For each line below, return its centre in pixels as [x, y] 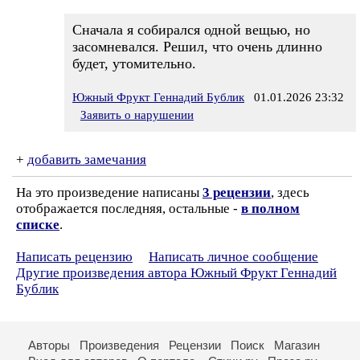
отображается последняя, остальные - [129, 209]
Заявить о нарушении [137, 115]
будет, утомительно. [134, 63]
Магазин [297, 345]
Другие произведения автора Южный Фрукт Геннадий [176, 273]
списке [38, 225]
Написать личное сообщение [233, 257]
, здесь [290, 192]
